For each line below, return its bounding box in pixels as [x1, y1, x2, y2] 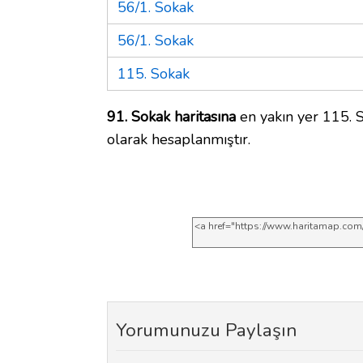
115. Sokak [117, 63, 190, 83]
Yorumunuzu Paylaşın [116, 317, 297, 343]
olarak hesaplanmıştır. [107, 129, 250, 149]
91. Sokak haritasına [107, 106, 236, 126]
